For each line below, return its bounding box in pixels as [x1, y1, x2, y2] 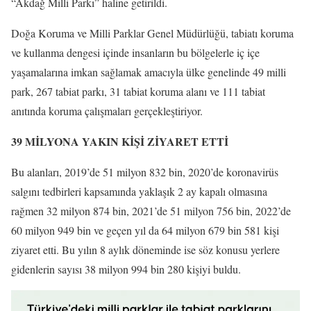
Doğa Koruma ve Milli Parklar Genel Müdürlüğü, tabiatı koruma [11, 25, 294, 40]
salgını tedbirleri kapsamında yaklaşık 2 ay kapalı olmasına [11, 183, 267, 199]
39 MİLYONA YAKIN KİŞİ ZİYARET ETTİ [11, 133, 228, 149]
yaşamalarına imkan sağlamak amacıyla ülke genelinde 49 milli [11, 64, 286, 79]
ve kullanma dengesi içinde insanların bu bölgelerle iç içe [11, 44, 260, 60]
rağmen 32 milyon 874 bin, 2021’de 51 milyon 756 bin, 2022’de [11, 203, 291, 218]
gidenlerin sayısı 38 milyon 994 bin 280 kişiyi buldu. [11, 261, 241, 276]
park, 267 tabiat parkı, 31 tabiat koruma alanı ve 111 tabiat [11, 83, 265, 99]
